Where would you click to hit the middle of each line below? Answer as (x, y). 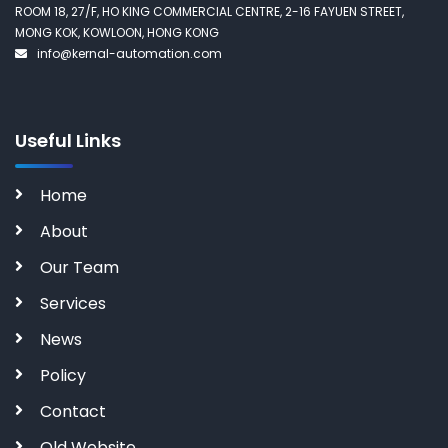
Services (73, 303)
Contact (73, 411)
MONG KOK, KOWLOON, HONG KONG (117, 32)
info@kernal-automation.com (129, 53)
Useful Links (68, 140)
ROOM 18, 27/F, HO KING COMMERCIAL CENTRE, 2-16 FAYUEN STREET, (209, 11)
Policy (63, 375)
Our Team (79, 267)
